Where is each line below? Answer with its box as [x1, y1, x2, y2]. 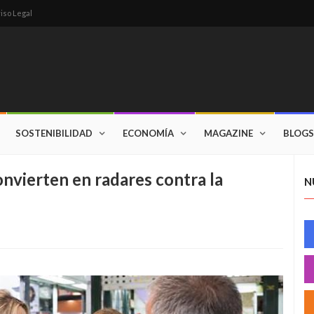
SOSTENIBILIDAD [15, 128, 93, 139]
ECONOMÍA [123, 128, 174, 139]
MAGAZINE [204, 128, 253, 139]
